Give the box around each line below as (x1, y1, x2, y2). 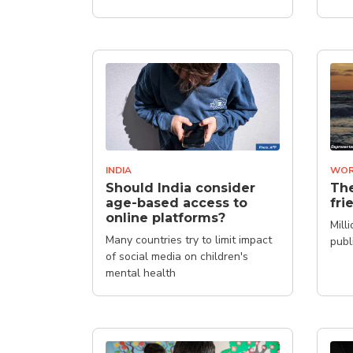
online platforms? (106, 210, 225, 225)
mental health (106, 265, 176, 281)
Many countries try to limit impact (106, 232, 272, 247)
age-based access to (106, 195, 247, 210)
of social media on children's (106, 248, 248, 264)
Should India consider (106, 180, 255, 195)
